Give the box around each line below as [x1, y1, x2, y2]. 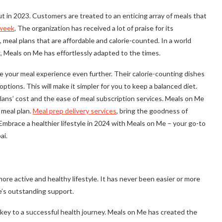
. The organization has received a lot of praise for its [14, 24, 173, 33]
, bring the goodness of [116, 107, 188, 115]
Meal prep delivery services [33, 107, 116, 115]
